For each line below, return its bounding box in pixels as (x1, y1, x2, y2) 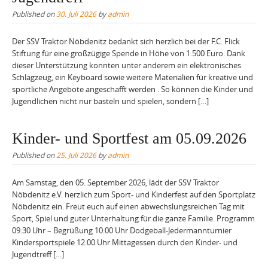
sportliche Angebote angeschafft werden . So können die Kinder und (12, 84, 253, 95)
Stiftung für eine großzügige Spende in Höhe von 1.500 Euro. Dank (12, 48, 245, 59)
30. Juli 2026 (56, 9, 96, 19)
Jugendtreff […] (12, 248, 64, 260)
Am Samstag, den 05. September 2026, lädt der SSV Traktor (12, 176, 219, 188)
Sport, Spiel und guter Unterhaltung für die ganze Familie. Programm (12, 212, 255, 224)
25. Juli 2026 (56, 150, 96, 160)
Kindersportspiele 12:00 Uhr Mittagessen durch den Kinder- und (12, 236, 237, 248)
